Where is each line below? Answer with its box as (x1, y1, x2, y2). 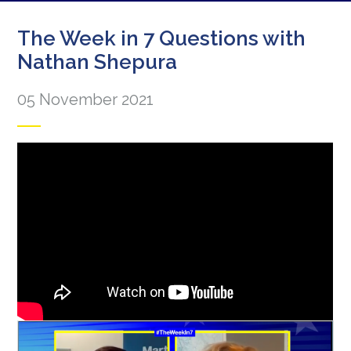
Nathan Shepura (17, 50, 178, 74)
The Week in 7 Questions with (17, 27, 306, 50)
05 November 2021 (17, 90, 154, 109)
